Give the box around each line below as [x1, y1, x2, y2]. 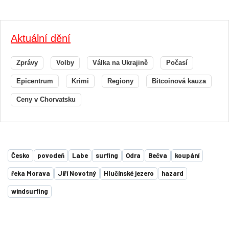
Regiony [107, 77, 133, 85]
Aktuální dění [11, 32, 71, 44]
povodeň [37, 151, 64, 159]
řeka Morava [11, 169, 50, 177]
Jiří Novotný [58, 169, 96, 177]
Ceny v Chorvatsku [16, 95, 76, 103]
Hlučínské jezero [104, 169, 154, 177]
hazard [162, 169, 184, 177]
